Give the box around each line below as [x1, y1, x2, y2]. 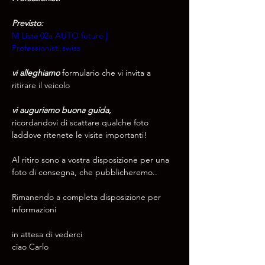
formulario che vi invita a [60, 67, 153, 78]
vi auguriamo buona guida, [12, 105, 111, 115]
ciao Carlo [12, 241, 49, 252]
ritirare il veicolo [12, 80, 72, 91]
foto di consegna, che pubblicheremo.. [12, 167, 160, 177]
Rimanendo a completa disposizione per [12, 192, 163, 202]
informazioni [12, 204, 59, 215]
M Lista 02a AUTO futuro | [12, 30, 110, 41]
